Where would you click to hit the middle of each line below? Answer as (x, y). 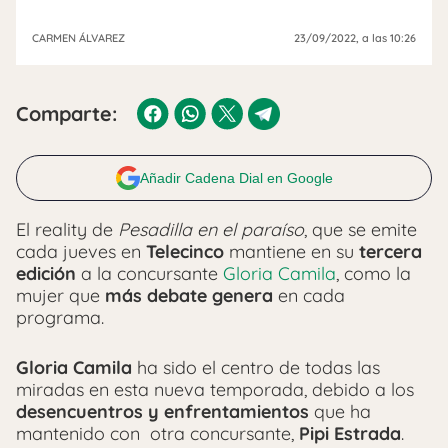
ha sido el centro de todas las (256, 367)
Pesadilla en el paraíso (211, 229)
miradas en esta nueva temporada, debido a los (215, 389)
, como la (373, 273)
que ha (340, 411)
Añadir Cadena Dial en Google (236, 178)
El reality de (67, 229)
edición (46, 273)
